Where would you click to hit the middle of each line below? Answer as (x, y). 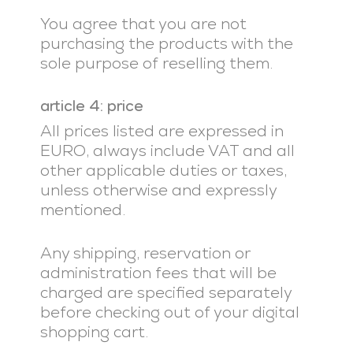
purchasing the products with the (166, 43)
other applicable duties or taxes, (163, 170)
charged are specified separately (165, 292)
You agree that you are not (143, 24)
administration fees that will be (158, 273)
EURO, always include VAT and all (167, 150)
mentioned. (82, 210)
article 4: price (91, 106)
